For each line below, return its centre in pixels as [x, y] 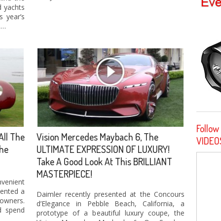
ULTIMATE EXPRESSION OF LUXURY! [103, 149]
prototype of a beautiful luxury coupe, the [110, 213]
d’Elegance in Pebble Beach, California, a [110, 204]
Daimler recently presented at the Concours [110, 194]
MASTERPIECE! [64, 174]
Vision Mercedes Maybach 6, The [97, 137]
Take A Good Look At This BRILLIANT [104, 161]
